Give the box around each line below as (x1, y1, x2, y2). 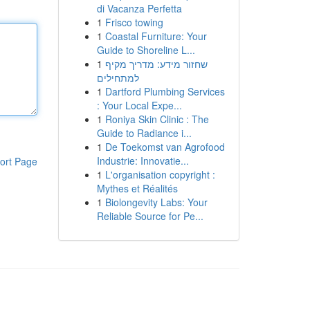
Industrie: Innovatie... (96, 154, 189, 167)
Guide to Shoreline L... (96, 43, 195, 57)
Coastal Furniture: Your (104, 29, 207, 43)
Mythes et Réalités (96, 181, 178, 195)
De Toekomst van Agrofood (104, 140, 225, 154)
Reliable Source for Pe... (96, 209, 203, 223)
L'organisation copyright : (104, 167, 215, 181)
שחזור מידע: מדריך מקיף (104, 57, 208, 71)
